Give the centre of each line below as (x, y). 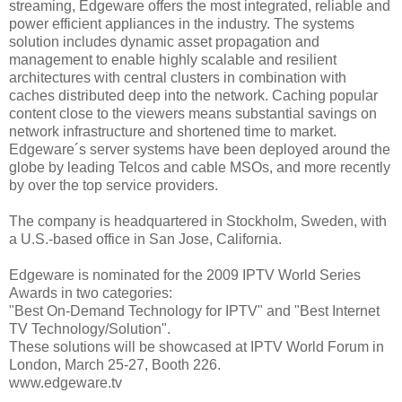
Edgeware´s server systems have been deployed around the (200, 149)
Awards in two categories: (91, 293)
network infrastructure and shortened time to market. (173, 131)
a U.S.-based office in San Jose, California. (145, 239)
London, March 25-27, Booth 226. (115, 364)
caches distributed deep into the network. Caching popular (193, 95)
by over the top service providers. (114, 185)
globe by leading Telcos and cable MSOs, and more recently (200, 167)
